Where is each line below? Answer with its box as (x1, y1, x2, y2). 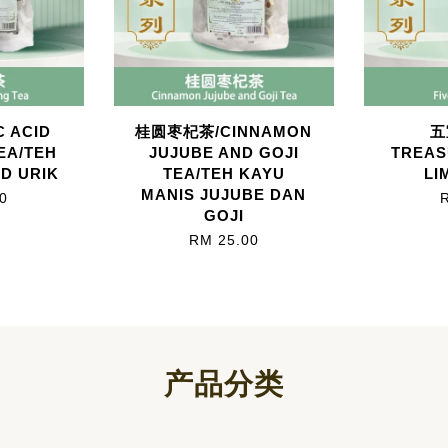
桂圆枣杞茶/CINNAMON (135, 122, 313, 140)
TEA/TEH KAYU (162, 164, 285, 182)
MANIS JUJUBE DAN (141, 185, 307, 203)
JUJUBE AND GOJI (148, 143, 299, 161)
